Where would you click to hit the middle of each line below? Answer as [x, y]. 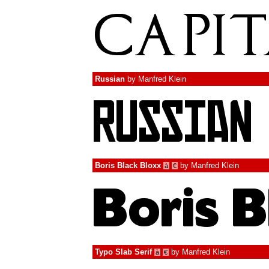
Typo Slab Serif [123, 252]
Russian [110, 79]
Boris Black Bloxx [128, 165]
